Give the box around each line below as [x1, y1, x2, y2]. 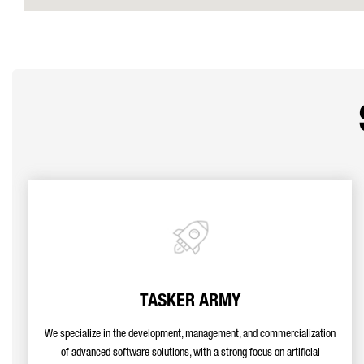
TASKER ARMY [140, 293, 240, 311]
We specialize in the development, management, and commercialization [45, 329, 336, 340]
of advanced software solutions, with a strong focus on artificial [60, 348, 320, 359]
